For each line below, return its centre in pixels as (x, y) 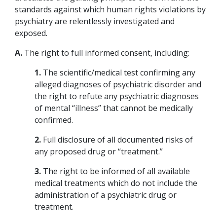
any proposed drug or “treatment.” (99, 151)
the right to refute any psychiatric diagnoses (117, 96)
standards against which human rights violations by (110, 9)
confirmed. (54, 120)
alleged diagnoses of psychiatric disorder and (118, 84)
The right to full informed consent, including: (106, 53)
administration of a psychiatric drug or (106, 195)
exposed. (31, 33)
